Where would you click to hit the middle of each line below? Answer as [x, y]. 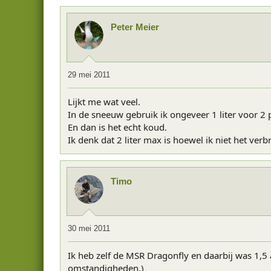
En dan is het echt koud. [117, 127]
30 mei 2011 [89, 228]
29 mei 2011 [89, 74]
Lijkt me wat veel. [104, 101]
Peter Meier [135, 27]
